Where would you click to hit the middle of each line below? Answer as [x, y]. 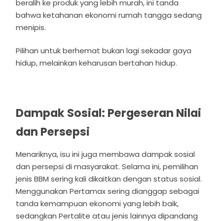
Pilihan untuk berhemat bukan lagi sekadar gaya [104, 51]
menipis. [32, 27]
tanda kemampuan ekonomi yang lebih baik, [97, 203]
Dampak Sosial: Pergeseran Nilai [109, 113]
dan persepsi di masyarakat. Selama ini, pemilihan [107, 166]
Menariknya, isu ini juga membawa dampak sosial [106, 154]
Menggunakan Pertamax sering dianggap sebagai [108, 191]
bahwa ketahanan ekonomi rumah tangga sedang [109, 15]
